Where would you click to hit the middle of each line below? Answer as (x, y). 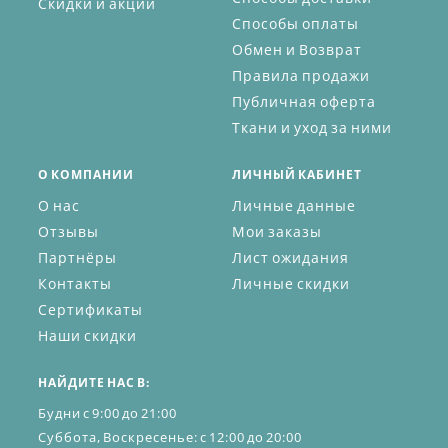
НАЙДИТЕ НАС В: (94, 383)
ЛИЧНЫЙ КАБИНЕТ (297, 175)
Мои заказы (277, 232)
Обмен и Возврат (297, 50)
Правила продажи (301, 76)
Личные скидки (291, 284)
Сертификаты (90, 310)
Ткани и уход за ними (312, 128)
